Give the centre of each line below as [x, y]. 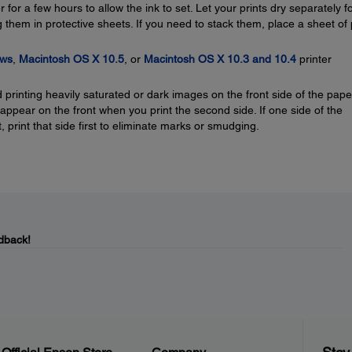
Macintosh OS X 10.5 [71, 59]
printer [313, 59]
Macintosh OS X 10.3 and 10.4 [220, 59]
